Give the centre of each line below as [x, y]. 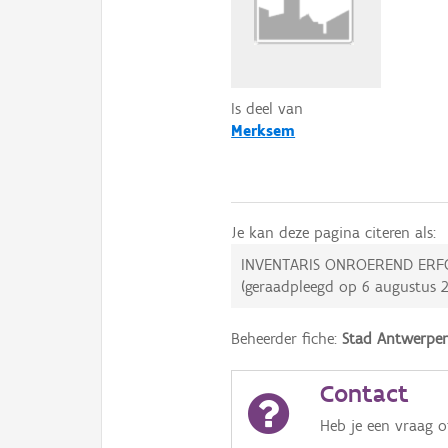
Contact [365, 393]
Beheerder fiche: [287, 338]
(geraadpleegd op [302, 286]
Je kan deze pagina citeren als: [334, 232]
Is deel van [267, 108]
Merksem [263, 130]
